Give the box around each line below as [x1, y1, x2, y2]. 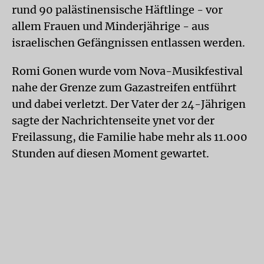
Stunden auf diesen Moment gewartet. [12, 147, 212, 160]
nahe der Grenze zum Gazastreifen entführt [12, 81, 236, 94]
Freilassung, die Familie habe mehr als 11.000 [12, 130, 247, 144]
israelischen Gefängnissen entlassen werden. [12, 36, 245, 49]
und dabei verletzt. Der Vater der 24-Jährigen [12, 97, 246, 111]
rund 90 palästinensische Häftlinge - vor [12, 3, 223, 16]
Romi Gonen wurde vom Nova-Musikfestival [12, 64, 243, 78]
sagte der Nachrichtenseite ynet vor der [12, 114, 214, 127]
